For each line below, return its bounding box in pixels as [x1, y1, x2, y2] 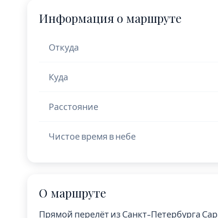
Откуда [49, 41, 79, 53]
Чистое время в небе [49, 130, 136, 142]
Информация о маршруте [39, 10, 182, 26]
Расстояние [49, 101, 98, 112]
